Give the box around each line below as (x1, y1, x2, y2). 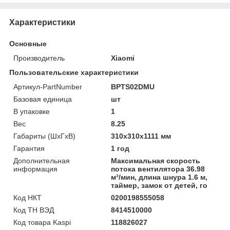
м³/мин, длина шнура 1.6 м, (111, 172, 208, 181)
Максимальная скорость (111, 156, 201, 165)
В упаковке (13, 107, 50, 116)
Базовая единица (13, 94, 72, 103)
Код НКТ (13, 193, 42, 202)
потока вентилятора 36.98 (111, 164, 205, 173)
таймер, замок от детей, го (111, 181, 208, 189)
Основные (9, 39, 47, 48)
